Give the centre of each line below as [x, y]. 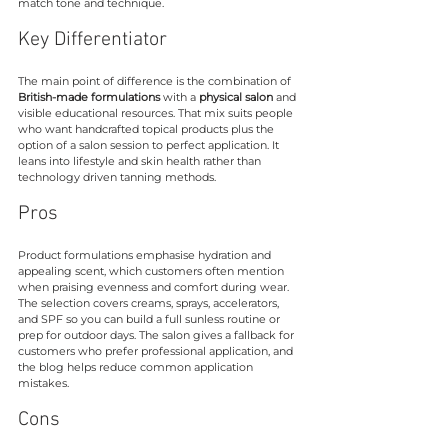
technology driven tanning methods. [117, 176]
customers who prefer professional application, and [157, 350]
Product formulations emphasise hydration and [146, 254]
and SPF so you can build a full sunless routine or [150, 318]
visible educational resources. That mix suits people [157, 112]
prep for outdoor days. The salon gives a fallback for [157, 334]
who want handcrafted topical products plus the [147, 128]
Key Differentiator [92, 39]
